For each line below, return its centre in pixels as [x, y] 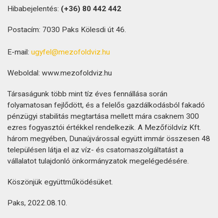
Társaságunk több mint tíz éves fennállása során [87, 94]
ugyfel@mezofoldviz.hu [71, 52]
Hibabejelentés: [34, 9]
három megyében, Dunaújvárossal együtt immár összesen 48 [109, 139]
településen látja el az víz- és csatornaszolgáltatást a [95, 150]
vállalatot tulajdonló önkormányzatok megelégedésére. [98, 161]
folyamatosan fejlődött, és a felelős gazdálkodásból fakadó [106, 105]
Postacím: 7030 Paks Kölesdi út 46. [67, 30]
